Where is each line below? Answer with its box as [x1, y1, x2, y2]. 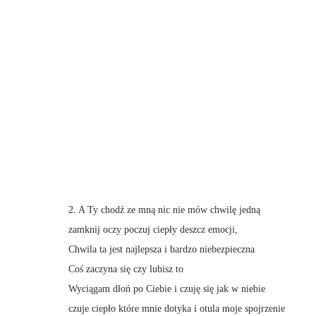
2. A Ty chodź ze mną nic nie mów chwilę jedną [68, 205, 260, 215]
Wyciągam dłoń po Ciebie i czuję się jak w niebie [68, 284, 265, 294]
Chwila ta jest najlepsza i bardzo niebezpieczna [68, 244, 255, 255]
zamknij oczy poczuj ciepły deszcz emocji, [68, 224, 238, 235]
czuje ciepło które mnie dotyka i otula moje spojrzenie [68, 303, 285, 314]
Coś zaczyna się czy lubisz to [68, 264, 183, 274]
